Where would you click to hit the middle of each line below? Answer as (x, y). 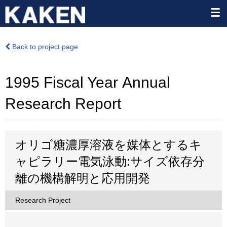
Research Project (43, 200)
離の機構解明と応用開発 (83, 178)
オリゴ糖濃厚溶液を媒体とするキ (108, 145)
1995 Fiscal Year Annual (88, 82)
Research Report (63, 104)
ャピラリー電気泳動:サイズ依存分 (110, 161)
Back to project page (44, 47)
